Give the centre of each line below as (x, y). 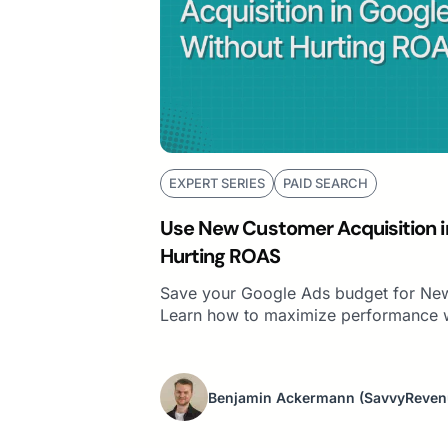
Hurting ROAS (220, 256)
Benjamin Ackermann (281, 397)
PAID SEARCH (325, 183)
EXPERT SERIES (217, 183)
